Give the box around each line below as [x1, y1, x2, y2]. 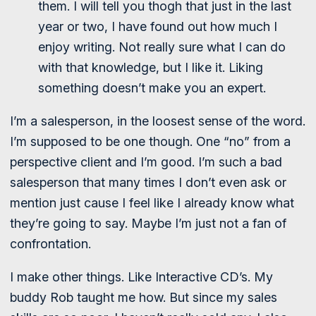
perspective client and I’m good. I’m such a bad [10, 154, 282, 169]
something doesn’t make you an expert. [38, 80, 266, 95]
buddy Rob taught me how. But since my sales [10, 290, 277, 305]
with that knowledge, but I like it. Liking [38, 60, 263, 75]
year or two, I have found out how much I [38, 19, 277, 34]
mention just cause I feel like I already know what [10, 195, 294, 210]
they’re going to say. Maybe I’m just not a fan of [10, 216, 286, 231]
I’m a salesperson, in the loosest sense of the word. [10, 114, 305, 128]
